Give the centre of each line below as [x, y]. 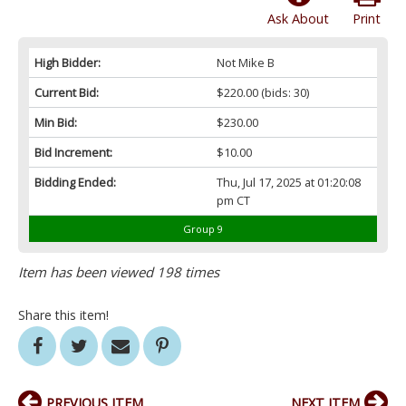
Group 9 [203, 229]
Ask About [298, 19]
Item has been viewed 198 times [119, 272]
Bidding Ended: [75, 183]
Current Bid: [67, 93]
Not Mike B [245, 63]
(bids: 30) [283, 93]
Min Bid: [56, 123]
